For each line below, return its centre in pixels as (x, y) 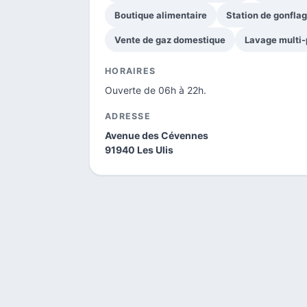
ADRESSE (128, 116)
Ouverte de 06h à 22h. (156, 90)
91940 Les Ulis (139, 149)
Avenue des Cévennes (157, 135)
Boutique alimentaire (161, 15)
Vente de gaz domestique (170, 39)
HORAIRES (130, 71)
